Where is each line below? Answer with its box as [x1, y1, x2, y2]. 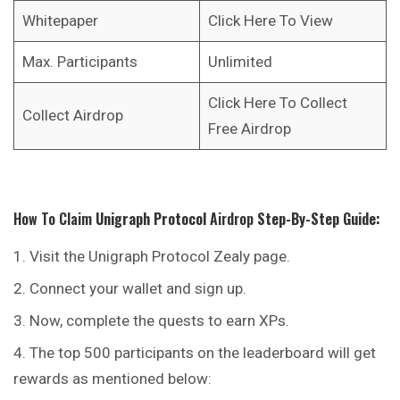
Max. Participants [21, 53, 137, 71]
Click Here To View [207, 12, 333, 30]
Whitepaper [21, 12, 98, 30]
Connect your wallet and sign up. [29, 279, 246, 298]
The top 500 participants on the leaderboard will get [29, 344, 376, 362]
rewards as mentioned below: [13, 370, 212, 388]
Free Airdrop [207, 120, 291, 138]
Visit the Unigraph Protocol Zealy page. [29, 247, 290, 266]
